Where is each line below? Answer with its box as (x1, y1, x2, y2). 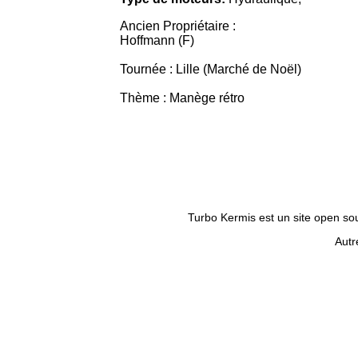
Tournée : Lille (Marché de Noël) (120, 62, 301, 76)
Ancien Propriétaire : (120, 18, 236, 33)
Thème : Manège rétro (120, 90, 245, 105)
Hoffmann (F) (120, 33, 194, 47)
